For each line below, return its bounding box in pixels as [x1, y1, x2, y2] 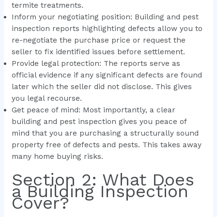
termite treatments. [11, 1, 83, 10]
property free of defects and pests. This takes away [11, 140, 201, 150]
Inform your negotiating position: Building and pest [11, 13, 199, 22]
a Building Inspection [11, 181, 188, 201]
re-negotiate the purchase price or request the [11, 36, 186, 45]
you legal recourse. [11, 94, 82, 103]
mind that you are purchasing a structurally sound [11, 129, 199, 138]
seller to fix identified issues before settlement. [11, 47, 185, 57]
